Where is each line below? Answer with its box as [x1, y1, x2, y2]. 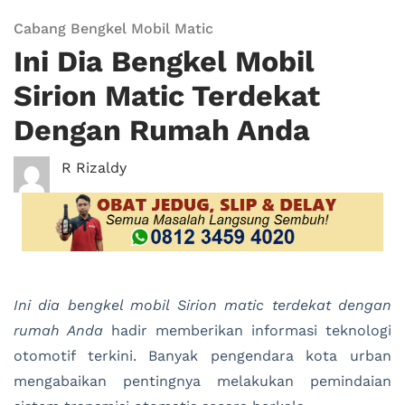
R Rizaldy [61, 159, 127, 176]
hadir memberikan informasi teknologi [103, 322, 391, 340]
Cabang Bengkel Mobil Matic [14, 20, 213, 37]
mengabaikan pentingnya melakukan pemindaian [14, 372, 391, 391]
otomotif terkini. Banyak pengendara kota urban [14, 347, 391, 365]
